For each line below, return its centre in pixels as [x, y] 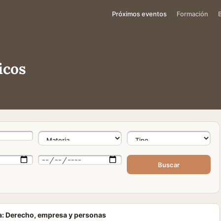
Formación [192, 14]
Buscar [169, 165]
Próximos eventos [139, 14]
